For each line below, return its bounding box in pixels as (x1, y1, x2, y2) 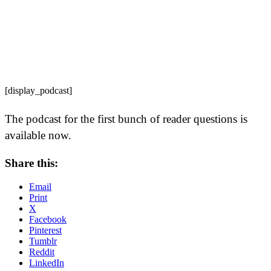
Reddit (29, 247, 54, 258)
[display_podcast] (5, 85, 72, 96)
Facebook (29, 214, 67, 225)
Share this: (5, 157, 58, 170)
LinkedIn (29, 258, 64, 269)
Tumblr (29, 236, 57, 247)
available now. (5, 129, 71, 142)
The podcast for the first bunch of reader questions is (5, 113, 247, 126)
